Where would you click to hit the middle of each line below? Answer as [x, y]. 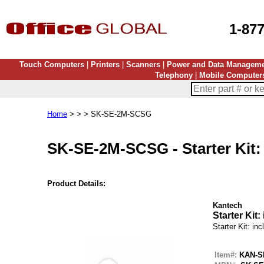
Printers [105, 65]
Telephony [174, 75]
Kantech [227, 205]
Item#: [226, 255]
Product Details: [76, 184]
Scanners [143, 65]
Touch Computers [52, 65]
